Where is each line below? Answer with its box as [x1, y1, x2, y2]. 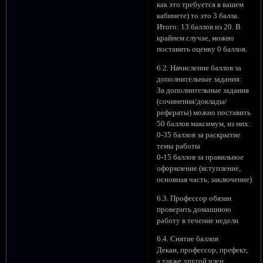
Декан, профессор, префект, [157, 246, 248, 255]
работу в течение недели [157, 216, 239, 225]
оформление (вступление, [157, 164, 241, 173]
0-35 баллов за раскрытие [157, 130, 241, 139]
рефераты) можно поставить [157, 108, 251, 117]
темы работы [157, 141, 201, 150]
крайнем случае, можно [157, 34, 235, 43]
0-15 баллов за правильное [157, 153, 244, 161]
